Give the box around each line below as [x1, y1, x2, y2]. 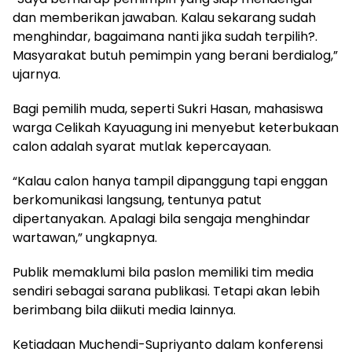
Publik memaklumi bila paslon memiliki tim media [13, 262, 313, 281]
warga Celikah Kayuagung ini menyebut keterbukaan [13, 118, 339, 137]
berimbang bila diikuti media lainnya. [13, 300, 236, 319]
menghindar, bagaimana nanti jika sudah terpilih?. [13, 27, 317, 46]
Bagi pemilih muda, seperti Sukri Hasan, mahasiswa [13, 99, 323, 118]
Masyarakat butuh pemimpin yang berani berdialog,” [13, 46, 338, 64]
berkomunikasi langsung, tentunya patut [13, 190, 262, 209]
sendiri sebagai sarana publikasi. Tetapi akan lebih [13, 281, 320, 300]
